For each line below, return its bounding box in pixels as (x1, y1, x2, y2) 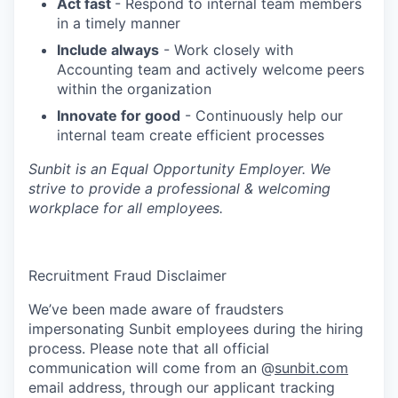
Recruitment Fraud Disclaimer (28, 266, 227, 284)
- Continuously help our (180, 106, 343, 124)
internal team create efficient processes (57, 125, 324, 144)
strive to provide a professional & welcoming (28, 179, 330, 197)
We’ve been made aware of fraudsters (28, 299, 283, 318)
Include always (57, 40, 159, 59)
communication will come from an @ (28, 358, 275, 377)
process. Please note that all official (28, 338, 269, 357)
